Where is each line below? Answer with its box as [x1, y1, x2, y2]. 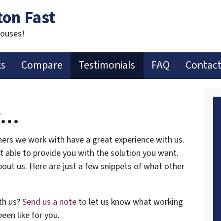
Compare [21, 57, 63, 73]
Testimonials [78, 57, 136, 73]
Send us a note [22, 195, 76, 208]
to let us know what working [76, 195, 183, 208]
